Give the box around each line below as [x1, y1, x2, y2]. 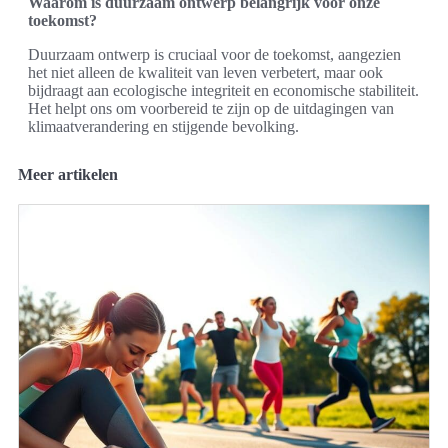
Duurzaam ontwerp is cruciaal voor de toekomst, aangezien [28, 46, 401, 64]
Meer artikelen [18, 166, 118, 184]
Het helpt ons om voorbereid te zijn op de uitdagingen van [28, 100, 394, 118]
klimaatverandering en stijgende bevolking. [28, 118, 299, 136]
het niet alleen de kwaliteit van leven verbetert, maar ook [28, 64, 383, 82]
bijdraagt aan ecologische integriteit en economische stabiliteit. [28, 82, 419, 100]
